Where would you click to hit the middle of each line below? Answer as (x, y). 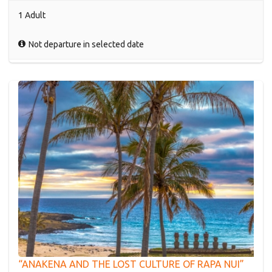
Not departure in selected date (85, 44)
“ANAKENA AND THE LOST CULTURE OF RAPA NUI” (131, 264)
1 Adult (32, 15)
